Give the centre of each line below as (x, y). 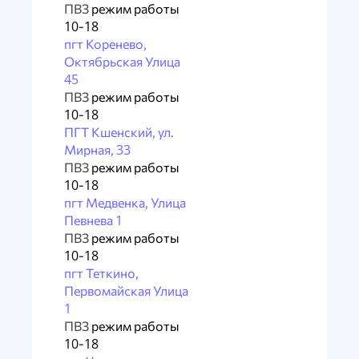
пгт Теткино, (101, 273)
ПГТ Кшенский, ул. (119, 132)
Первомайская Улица (126, 290)
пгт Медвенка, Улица (125, 202)
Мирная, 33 (97, 149)
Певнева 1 (93, 220)
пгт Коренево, (105, 44)
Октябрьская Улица (122, 61)
